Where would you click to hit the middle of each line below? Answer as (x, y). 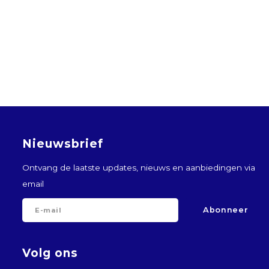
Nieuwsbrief (63, 144)
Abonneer (226, 210)
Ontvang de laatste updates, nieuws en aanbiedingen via (139, 168)
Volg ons (50, 253)
